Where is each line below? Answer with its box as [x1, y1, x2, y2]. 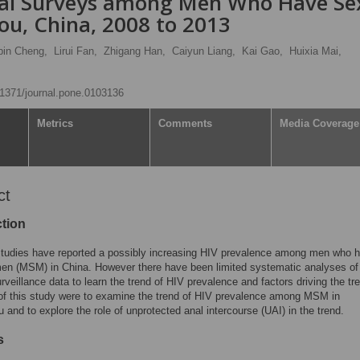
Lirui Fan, [54, 45, 97, 57]
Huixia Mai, [289, 45, 342, 57]
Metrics [37, 117, 73, 129]
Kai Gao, [242, 45, 283, 57]
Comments [158, 117, 212, 129]
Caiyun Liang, [172, 45, 235, 57]
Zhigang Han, [104, 45, 166, 57]
